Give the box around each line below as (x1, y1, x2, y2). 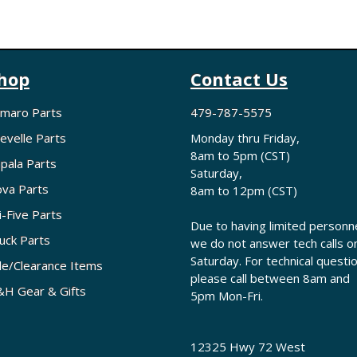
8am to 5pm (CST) (190, 147, 290, 164)
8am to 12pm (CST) (190, 182, 297, 199)
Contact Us (190, 67, 288, 92)
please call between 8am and (190, 270, 350, 287)
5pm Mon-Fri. (190, 288, 263, 304)
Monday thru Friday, (190, 130, 300, 147)
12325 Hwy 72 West (190, 339, 305, 355)
